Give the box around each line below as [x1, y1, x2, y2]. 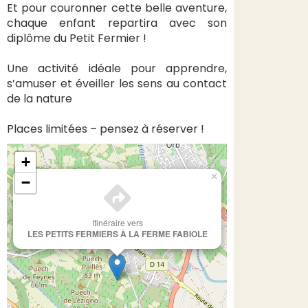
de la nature [7, 91, 72, 107]
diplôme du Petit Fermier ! [7, 30, 146, 46]
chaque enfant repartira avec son [7, 15, 227, 31]
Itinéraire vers [91, 217, 143, 228]
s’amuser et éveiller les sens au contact [7, 76, 227, 91]
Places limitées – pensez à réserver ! [7, 121, 204, 137]
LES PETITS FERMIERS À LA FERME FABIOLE [27, 228, 208, 240]
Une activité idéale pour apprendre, [7, 60, 227, 76]
